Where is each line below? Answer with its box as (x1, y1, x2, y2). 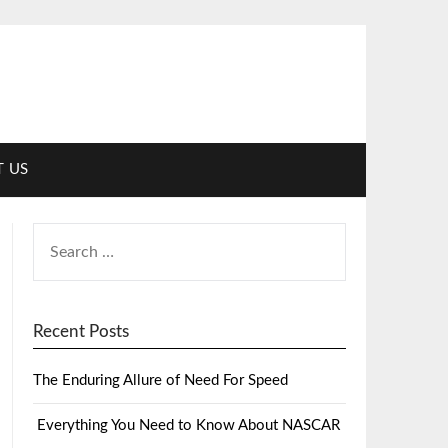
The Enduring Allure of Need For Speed (32, 372, 288, 388)
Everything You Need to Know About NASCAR (32, 417, 340, 433)
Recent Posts (32, 322, 129, 340)
